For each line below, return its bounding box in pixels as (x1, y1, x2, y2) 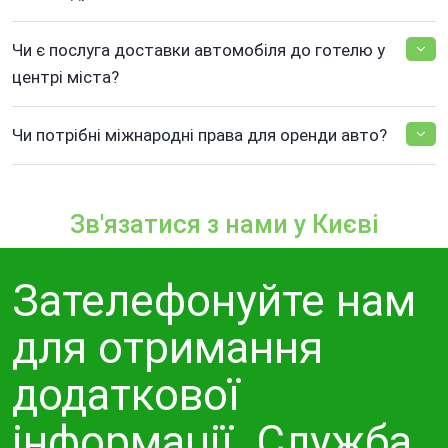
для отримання (12, 322, 323, 375)
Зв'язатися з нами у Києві (70, 210, 378, 240)
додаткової (12, 369, 240, 422)
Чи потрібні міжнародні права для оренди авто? (12, 125, 387, 146)
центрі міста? (12, 67, 119, 88)
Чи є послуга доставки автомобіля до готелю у (12, 40, 385, 61)
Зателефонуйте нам (12, 275, 416, 328)
